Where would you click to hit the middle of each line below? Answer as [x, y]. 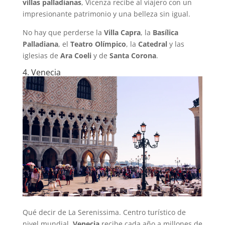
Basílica [165, 33]
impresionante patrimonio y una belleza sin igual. [106, 14]
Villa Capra [122, 33]
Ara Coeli [76, 56]
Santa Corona [133, 56]
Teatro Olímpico [98, 44]
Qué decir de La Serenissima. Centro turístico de [104, 212]
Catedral [152, 44]
